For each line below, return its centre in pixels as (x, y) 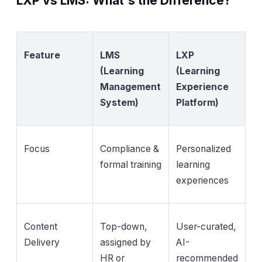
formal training (131, 164)
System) (119, 102)
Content (41, 226)
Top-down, (124, 226)
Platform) (197, 102)
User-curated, (206, 226)
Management (130, 87)
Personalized (204, 149)
